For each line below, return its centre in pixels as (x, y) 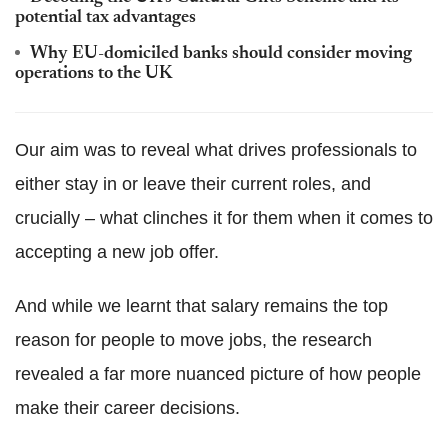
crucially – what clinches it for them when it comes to (224, 218)
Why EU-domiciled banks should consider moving (221, 54)
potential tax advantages (105, 18)
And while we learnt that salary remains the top (201, 306)
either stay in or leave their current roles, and (193, 184)
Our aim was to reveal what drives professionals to (216, 150)
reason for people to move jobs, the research (193, 340)
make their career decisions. (127, 408)
